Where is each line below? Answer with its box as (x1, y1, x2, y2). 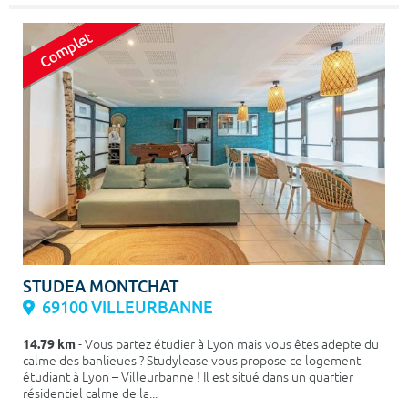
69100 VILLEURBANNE (42, 296, 213, 318)
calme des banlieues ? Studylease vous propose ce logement (23, 352, 361, 369)
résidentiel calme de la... (23, 385, 158, 402)
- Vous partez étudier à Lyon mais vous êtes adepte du (76, 336, 379, 352)
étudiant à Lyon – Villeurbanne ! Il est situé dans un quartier (23, 369, 353, 385)
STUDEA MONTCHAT (23, 275, 178, 297)
